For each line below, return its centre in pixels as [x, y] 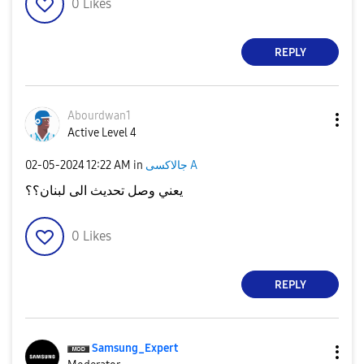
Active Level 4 [102, 133]
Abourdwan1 [99, 116]
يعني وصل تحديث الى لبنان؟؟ [104, 191]
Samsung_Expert [135, 348]
